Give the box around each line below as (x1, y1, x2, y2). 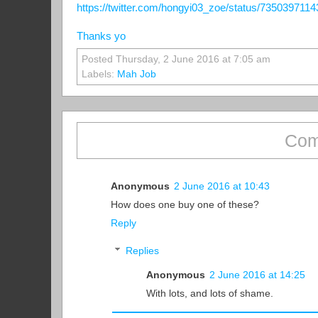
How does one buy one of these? (111, 199, 259, 210)
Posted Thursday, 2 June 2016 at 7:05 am (82, 54, 270, 65)
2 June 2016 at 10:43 (174, 180, 270, 192)
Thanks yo (77, 31, 126, 43)
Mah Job (117, 69, 156, 80)
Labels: (82, 69, 117, 80)
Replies (125, 245, 159, 256)
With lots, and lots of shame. (146, 287, 273, 299)
